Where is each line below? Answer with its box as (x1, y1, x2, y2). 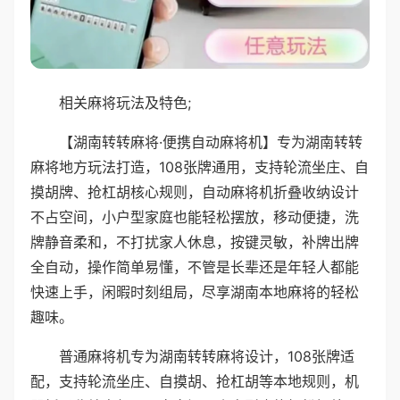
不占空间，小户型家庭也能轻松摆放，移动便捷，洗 (30, 207, 359, 226)
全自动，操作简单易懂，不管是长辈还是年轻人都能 (30, 257, 359, 276)
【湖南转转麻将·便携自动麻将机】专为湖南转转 (59, 132, 362, 151)
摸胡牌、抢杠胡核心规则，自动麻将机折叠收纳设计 (30, 182, 359, 201)
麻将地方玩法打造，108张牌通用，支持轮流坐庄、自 (30, 157, 369, 176)
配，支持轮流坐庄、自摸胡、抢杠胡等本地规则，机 (30, 371, 359, 390)
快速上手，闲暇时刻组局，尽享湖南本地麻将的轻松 (30, 282, 359, 301)
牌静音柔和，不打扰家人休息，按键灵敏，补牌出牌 (30, 232, 359, 251)
